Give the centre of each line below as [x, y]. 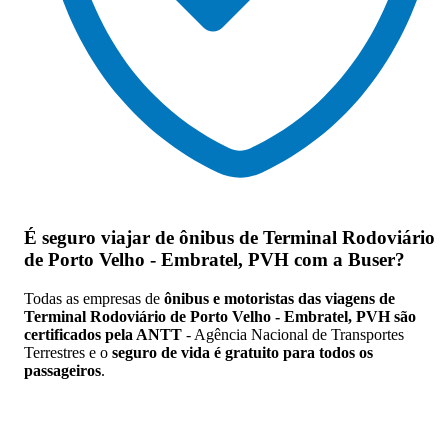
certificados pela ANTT [103, 334]
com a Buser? [347, 259]
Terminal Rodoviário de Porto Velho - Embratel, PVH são [220, 316]
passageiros [62, 370]
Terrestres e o [68, 352]
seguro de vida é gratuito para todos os [242, 352]
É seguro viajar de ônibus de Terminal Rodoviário [229, 237]
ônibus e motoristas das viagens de [279, 298]
